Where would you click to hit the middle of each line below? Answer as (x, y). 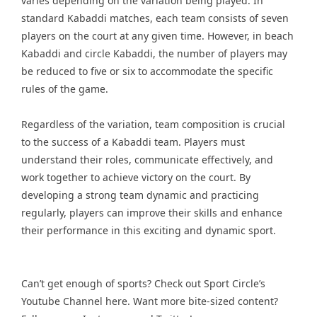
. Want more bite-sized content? (203, 301)
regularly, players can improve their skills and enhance (152, 213)
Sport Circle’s (235, 283)
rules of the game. (65, 89)
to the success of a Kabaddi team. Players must (133, 142)
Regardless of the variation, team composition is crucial (153, 124)
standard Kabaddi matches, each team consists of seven (155, 18)
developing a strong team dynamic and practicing (140, 195)
